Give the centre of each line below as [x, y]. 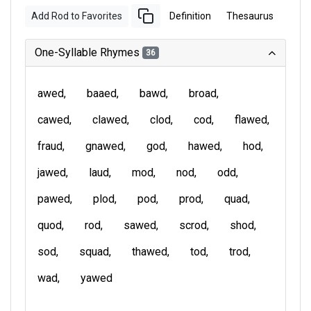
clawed [110, 120]
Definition [190, 16]
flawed [251, 120]
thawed [150, 252]
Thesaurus [250, 16]
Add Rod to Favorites [77, 16]
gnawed [104, 146]
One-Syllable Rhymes [89, 52]
